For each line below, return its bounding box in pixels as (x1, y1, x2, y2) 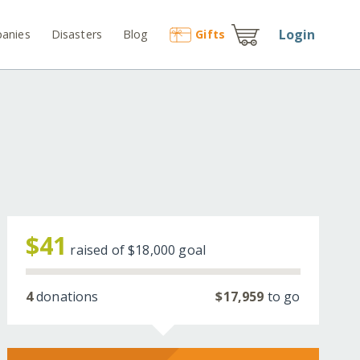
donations (32, 288, 99, 306)
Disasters (51, 26, 103, 42)
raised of (70, 241, 129, 260)
